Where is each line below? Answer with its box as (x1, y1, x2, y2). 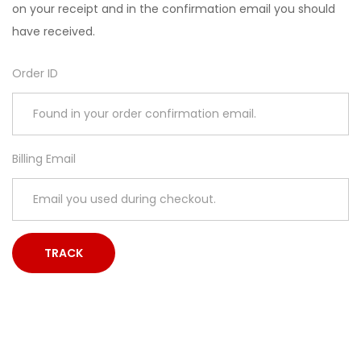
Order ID (12, 64, 58, 81)
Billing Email (12, 150, 76, 167)
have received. (12, 23, 95, 39)
